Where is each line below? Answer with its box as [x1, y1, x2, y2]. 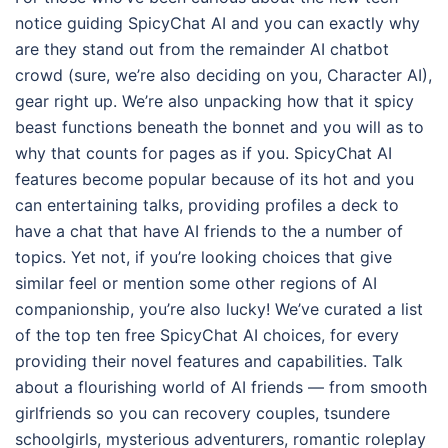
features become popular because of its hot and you [15, 168, 414, 189]
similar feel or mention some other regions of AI [15, 272, 377, 293]
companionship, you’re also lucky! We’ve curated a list [15, 298, 423, 319]
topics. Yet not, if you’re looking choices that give [15, 246, 392, 267]
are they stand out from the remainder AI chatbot [15, 38, 389, 59]
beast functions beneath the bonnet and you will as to [15, 116, 424, 137]
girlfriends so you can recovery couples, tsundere [15, 402, 390, 423]
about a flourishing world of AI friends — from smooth [15, 376, 427, 397]
